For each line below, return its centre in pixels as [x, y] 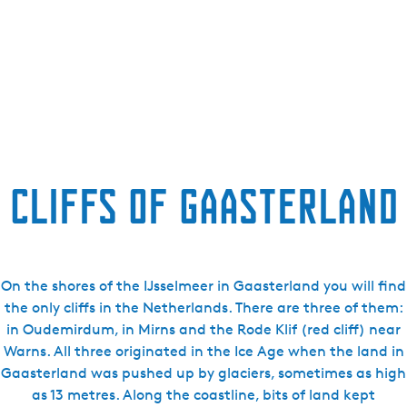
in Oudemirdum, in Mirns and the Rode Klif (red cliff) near [203, 329]
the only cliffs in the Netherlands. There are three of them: [203, 308]
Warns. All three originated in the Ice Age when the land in [203, 351]
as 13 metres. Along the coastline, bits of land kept [203, 395]
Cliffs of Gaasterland [203, 206]
